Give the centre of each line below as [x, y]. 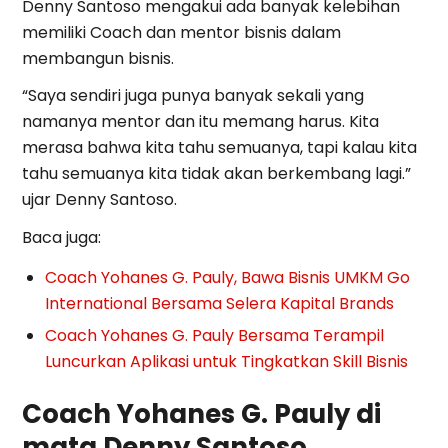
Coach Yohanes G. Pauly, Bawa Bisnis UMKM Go [228, 277]
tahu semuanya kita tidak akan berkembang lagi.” [217, 174]
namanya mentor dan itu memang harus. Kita [201, 122]
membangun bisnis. [98, 59]
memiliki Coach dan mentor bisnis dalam [182, 33]
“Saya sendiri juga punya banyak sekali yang [193, 96]
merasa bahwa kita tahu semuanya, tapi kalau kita [220, 148]
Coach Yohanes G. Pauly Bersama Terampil [215, 335]
